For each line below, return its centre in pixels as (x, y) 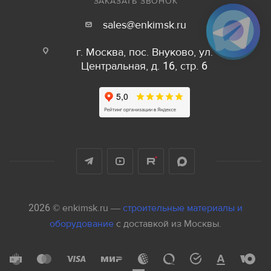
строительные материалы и (183, 208)
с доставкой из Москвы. (169, 224)
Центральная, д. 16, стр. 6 (144, 66)
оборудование (83, 224)
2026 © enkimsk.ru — (76, 208)
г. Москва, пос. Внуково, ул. (144, 52)
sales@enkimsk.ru (144, 25)
